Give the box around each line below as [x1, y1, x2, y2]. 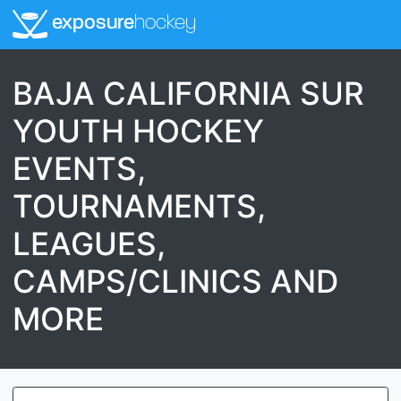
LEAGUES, [13, 224, 166, 262]
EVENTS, [13, 149, 146, 187]
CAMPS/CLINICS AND [13, 261, 338, 300]
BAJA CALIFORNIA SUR [13, 73, 364, 112]
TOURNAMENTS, [13, 186, 266, 225]
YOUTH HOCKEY [13, 111, 264, 149]
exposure [47, 13, 134, 35]
